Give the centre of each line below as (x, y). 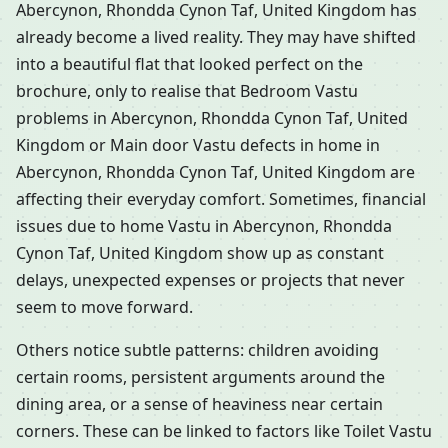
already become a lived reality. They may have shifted (216, 37)
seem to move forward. (104, 307)
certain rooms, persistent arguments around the (200, 377)
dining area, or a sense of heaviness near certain (199, 404)
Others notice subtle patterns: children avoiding (197, 350)
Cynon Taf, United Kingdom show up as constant (200, 253)
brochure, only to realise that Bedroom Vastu (187, 91)
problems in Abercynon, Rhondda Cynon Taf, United (212, 118)
